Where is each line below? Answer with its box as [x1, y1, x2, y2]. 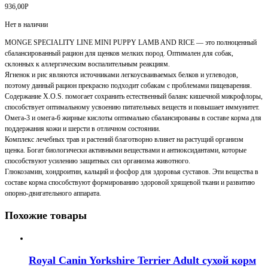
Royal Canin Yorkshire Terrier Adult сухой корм [29, 254, 256, 266]
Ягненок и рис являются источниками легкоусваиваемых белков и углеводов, [5, 71, 238, 80]
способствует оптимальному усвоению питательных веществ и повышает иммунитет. [5, 103, 260, 112]
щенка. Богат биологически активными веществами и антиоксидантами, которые [5, 146, 246, 155]
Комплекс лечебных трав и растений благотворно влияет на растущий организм [5, 135, 243, 144]
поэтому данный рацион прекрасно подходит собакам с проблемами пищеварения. [5, 81, 252, 90]
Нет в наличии [5, 20, 48, 29]
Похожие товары [5, 209, 87, 221]
